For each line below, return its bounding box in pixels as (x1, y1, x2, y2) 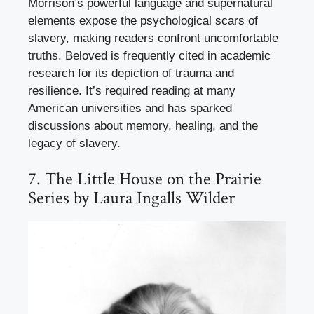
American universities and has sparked (28, 101, 232, 115)
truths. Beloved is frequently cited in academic (28, 48, 271, 62)
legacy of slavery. (28, 136, 121, 150)
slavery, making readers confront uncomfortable (28, 31, 278, 45)
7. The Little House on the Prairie (28, 168, 261, 191)
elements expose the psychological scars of (28, 13, 258, 27)
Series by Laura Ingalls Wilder (28, 186, 235, 210)
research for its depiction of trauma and (28, 66, 234, 80)
